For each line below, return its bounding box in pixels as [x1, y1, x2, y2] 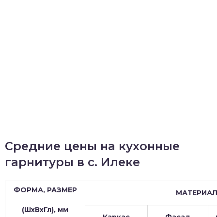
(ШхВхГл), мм [22, 205, 68, 214]
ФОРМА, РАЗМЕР [13, 186, 77, 194]
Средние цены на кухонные [5, 139, 180, 153]
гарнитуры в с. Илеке [5, 155, 140, 169]
